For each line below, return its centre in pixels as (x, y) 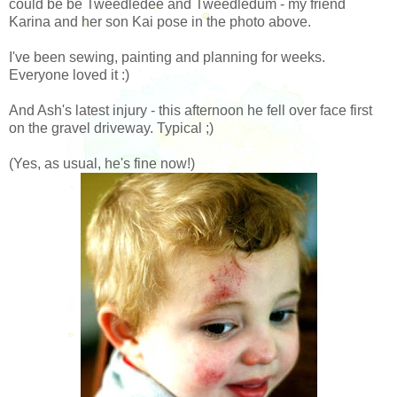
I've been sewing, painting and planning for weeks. (167, 57)
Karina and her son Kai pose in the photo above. (160, 21)
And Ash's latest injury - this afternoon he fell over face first (191, 110)
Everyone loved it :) (69, 74)
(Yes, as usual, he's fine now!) (102, 163)
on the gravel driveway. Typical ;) (111, 128)
